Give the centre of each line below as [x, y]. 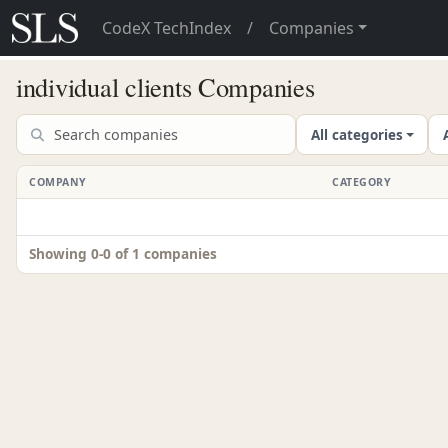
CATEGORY [362, 181]
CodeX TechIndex [166, 28]
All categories [356, 134]
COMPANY [58, 181]
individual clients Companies [165, 87]
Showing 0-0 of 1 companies [123, 254]
